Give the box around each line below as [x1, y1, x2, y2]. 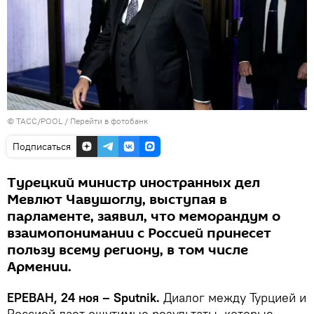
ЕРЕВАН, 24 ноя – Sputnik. [7, 289, 160, 306]
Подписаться [13, 140, 71, 153]
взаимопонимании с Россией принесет [7, 224, 271, 244]
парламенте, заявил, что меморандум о [7, 207, 280, 227]
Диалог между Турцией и [160, 289, 306, 306]
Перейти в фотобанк [70, 116, 148, 127]
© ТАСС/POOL [7, 116, 62, 127]
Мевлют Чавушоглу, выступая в [7, 190, 227, 210]
